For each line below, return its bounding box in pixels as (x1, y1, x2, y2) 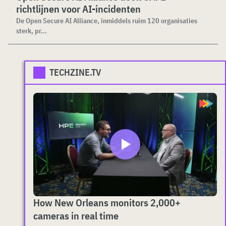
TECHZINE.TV (49, 67, 101, 78)
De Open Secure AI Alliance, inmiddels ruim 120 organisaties (16, 16, 197, 25)
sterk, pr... (16, 26, 47, 35)
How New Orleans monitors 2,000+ (33, 195, 181, 209)
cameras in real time (33, 208, 119, 222)
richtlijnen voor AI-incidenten (16, 2, 141, 16)
